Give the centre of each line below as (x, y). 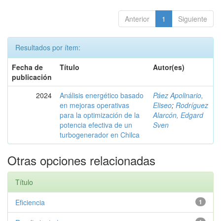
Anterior (137, 18)
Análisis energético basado (102, 95)
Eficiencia (30, 202)
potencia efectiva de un (96, 125)
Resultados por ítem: (48, 47)
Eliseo (162, 105)
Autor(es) (169, 67)
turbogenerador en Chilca (100, 134)
